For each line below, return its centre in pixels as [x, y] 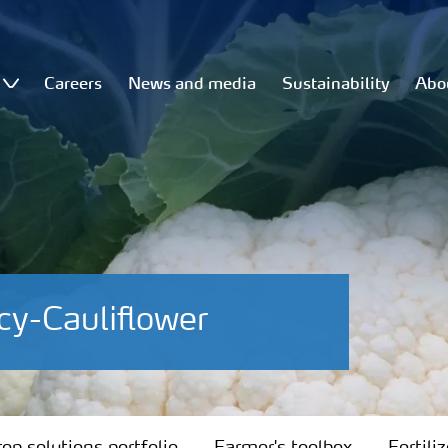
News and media [192, 83]
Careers [73, 83]
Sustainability [335, 83]
